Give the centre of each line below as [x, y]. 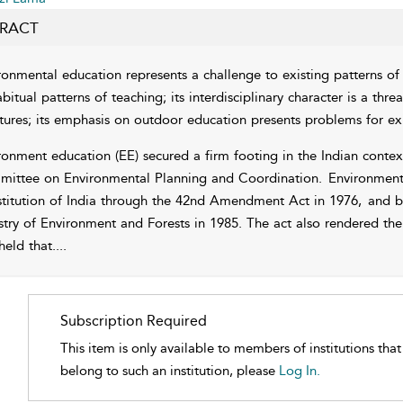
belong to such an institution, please [170, 371]
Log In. [300, 371]
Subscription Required [134, 321]
